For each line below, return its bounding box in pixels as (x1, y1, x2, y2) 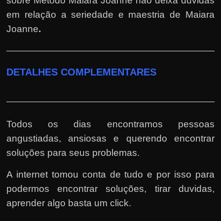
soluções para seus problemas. (6, 147, 140, 158)
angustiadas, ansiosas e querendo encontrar (6, 133, 215, 144)
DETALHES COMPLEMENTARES (6, 66, 157, 77)
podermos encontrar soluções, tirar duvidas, (6, 183, 215, 194)
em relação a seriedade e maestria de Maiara (6, 9, 215, 20)
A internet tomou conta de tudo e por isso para (6, 169, 215, 180)
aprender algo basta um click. (6, 197, 132, 208)
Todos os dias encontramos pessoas (6, 118, 215, 129)
